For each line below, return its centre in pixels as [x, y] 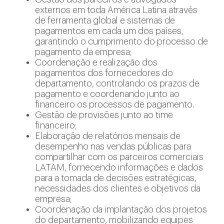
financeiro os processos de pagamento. [114, 104]
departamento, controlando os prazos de [117, 83]
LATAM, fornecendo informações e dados [119, 167]
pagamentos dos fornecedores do [104, 73]
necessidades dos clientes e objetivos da [118, 188]
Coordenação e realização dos [96, 62]
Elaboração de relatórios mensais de [108, 136]
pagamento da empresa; [83, 52]
